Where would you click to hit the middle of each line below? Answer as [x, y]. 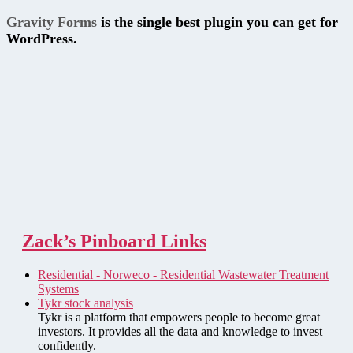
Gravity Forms [52, 22]
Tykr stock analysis [85, 303]
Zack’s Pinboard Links [114, 242]
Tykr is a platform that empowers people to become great [179, 317]
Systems [58, 288]
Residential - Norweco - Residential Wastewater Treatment [183, 274]
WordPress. [42, 39]
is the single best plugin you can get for [217, 22]
